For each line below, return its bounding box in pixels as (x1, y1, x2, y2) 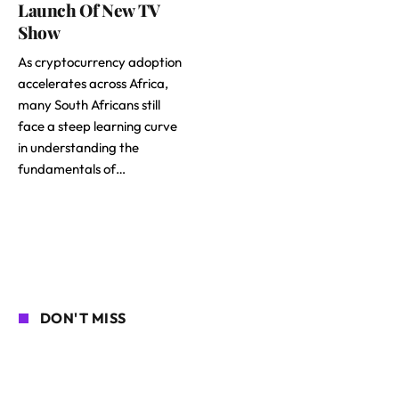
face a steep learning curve (18, 118, 177, 135)
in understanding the (18, 139, 139, 157)
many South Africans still (18, 96, 160, 114)
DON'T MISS (40, 309, 126, 328)
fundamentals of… (18, 160, 126, 178)
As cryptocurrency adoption (18, 53, 182, 71)
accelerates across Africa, (18, 75, 168, 93)
